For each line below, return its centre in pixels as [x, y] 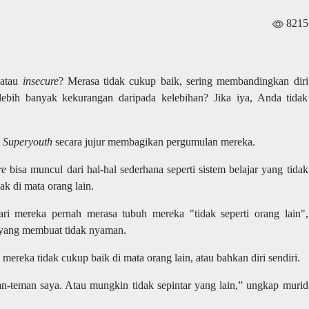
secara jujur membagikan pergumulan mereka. [153, 141]
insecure [40, 81]
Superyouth [27, 141]
